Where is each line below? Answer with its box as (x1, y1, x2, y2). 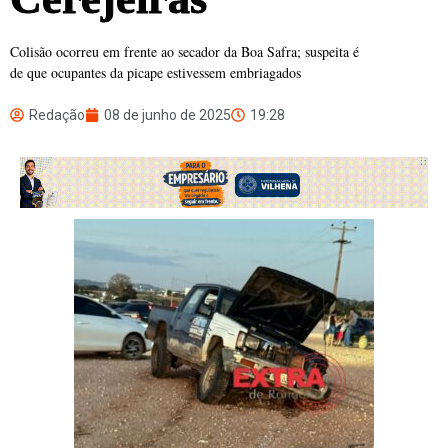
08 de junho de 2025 (104, 107, 231, 124)
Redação (29, 107, 85, 124)
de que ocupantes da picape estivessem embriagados (10, 63, 301, 83)
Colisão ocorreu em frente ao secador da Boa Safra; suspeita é (10, 42, 359, 62)
